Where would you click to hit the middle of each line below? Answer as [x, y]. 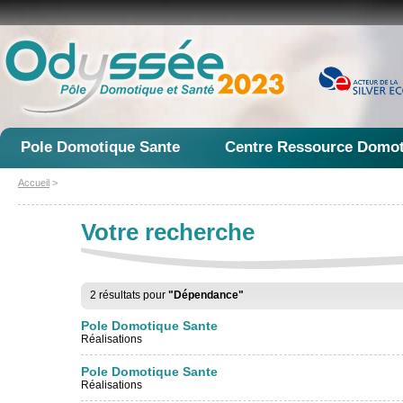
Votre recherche [168, 232]
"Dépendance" [206, 295]
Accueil [34, 183]
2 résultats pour [129, 295]
